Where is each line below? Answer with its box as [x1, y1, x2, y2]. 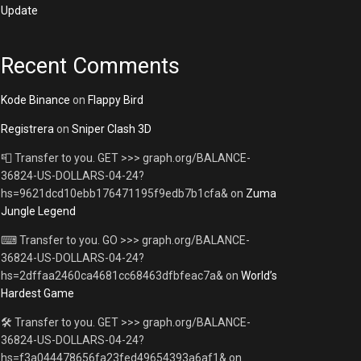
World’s [241, 269, 277, 283]
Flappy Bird [88, 93, 143, 107]
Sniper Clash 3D [72, 122, 151, 136]
